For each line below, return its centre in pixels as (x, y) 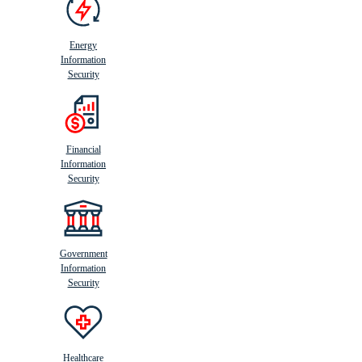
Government (83, 254)
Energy (84, 45)
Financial (83, 149)
